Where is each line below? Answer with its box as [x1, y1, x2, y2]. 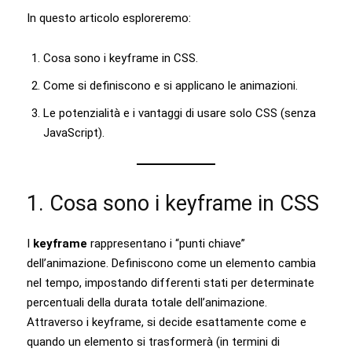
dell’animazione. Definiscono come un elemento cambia [27, 255, 316, 270]
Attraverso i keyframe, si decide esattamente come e [27, 314, 306, 329]
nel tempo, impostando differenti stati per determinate [27, 275, 314, 290]
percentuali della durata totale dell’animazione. [27, 295, 267, 310]
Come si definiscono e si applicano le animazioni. [43, 78, 298, 93]
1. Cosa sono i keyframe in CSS [27, 190, 319, 216]
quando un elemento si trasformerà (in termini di [27, 334, 280, 349]
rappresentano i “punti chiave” [87, 236, 245, 251]
